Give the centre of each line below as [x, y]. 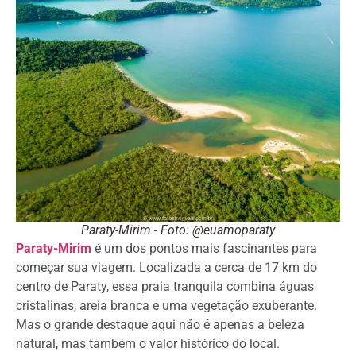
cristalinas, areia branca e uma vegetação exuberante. [166, 306]
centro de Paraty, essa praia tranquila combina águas [165, 287]
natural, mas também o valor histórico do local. [148, 344]
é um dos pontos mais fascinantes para [204, 249]
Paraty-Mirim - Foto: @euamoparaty [178, 230]
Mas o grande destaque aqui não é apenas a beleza [160, 325]
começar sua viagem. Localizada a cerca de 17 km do [166, 268]
